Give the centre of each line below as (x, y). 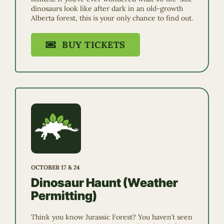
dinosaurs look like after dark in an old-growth (107, 8)
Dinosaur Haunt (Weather (104, 182)
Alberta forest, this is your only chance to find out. (112, 18)
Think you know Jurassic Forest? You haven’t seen (112, 217)
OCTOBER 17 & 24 (55, 167)
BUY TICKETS (94, 44)
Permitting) (64, 195)
